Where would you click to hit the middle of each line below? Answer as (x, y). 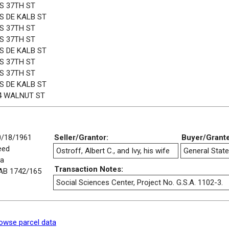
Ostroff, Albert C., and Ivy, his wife (113, 151)
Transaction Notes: (89, 169)
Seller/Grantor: (81, 137)
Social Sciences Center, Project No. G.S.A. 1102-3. (140, 182)
